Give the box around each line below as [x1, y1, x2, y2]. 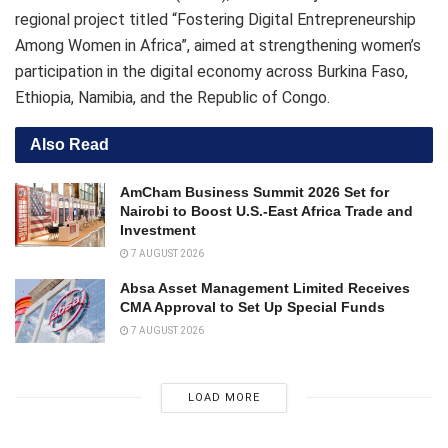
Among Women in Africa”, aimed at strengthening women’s [15, 35, 421, 55]
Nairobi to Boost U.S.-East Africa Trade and [120, 202, 413, 219]
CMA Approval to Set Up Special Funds [120, 298, 385, 315]
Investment [120, 221, 196, 238]
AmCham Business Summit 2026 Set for [120, 183, 389, 200]
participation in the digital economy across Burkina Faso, [15, 61, 408, 81]
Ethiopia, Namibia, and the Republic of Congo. [15, 87, 330, 107]
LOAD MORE [187, 390, 260, 404]
